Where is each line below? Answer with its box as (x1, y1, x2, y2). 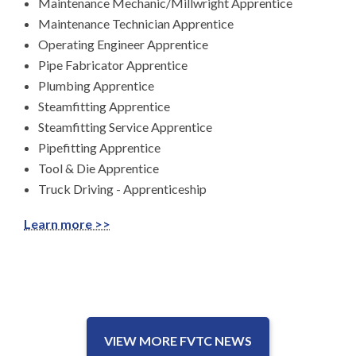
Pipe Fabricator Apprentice (38, 56, 188, 72)
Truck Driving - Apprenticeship (38, 180, 207, 196)
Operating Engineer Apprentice (38, 36, 208, 52)
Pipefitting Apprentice (38, 139, 161, 155)
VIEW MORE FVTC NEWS (104, 332, 252, 348)
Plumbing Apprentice (38, 77, 154, 93)
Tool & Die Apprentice (38, 160, 159, 176)
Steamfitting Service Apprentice (38, 118, 212, 134)
